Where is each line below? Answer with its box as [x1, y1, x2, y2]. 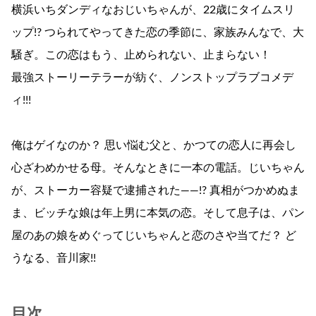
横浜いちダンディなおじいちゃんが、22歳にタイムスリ [11, 4, 295, 16]
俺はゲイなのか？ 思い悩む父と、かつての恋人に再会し [11, 140, 296, 152]
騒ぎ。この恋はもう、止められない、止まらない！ [11, 49, 271, 61]
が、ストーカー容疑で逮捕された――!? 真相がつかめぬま [11, 185, 300, 197]
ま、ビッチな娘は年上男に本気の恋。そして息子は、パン [11, 207, 305, 219]
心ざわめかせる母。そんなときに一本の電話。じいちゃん [11, 162, 305, 174]
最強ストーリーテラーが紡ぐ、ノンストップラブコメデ [11, 72, 293, 84]
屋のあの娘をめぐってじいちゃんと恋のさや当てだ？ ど [11, 230, 296, 242]
